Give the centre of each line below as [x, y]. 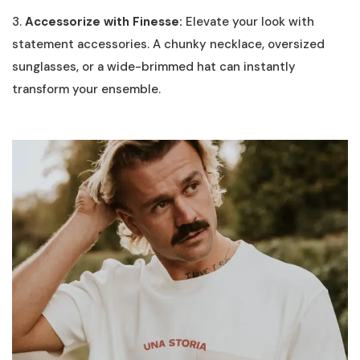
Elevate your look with [248, 22]
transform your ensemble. [86, 90]
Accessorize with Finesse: [104, 22]
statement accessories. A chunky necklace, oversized [168, 45]
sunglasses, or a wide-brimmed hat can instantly [154, 67]
